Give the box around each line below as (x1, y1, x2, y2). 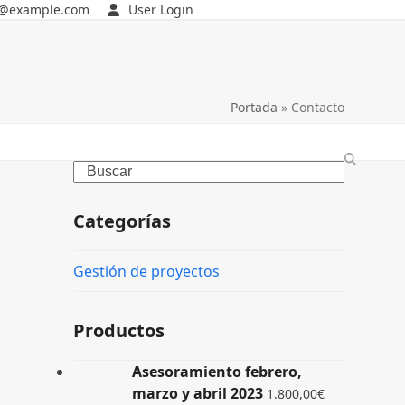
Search (71, 160, 119, 180)
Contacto (290, 99, 344, 116)
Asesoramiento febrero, (131, 362, 302, 381)
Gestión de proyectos (72, 261, 220, 281)
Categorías (72, 209, 171, 233)
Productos (72, 318, 165, 343)
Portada (230, 99, 278, 116)
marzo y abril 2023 (131, 383, 263, 403)
